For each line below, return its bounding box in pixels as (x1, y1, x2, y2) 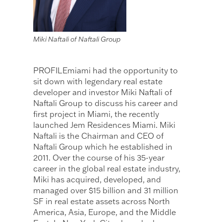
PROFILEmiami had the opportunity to (33, 65, 178, 76)
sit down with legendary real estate (33, 76, 163, 87)
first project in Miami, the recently (33, 109, 160, 119)
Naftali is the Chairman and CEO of (33, 131, 164, 141)
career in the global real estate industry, (33, 164, 181, 174)
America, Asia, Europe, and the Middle (33, 207, 176, 218)
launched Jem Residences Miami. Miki (33, 120, 176, 130)
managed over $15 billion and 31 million (33, 185, 179, 196)
